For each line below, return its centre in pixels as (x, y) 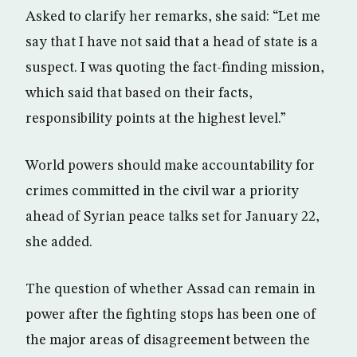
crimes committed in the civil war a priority (162, 191)
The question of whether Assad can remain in (171, 289)
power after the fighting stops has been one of (171, 315)
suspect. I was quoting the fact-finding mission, (175, 68)
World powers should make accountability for (170, 166)
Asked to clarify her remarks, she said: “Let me (173, 17)
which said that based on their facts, (139, 93)
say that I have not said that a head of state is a (172, 42)
